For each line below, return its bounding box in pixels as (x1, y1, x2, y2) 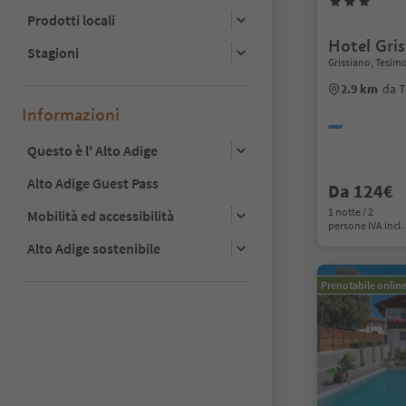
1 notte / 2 (328, 205, 373, 218)
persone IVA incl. (328, 218, 403, 232)
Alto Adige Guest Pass (27, 173, 159, 192)
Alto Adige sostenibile (27, 238, 160, 257)
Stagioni (27, 43, 79, 62)
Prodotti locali (27, 10, 115, 29)
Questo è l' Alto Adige (27, 140, 158, 159)
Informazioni (22, 103, 120, 125)
